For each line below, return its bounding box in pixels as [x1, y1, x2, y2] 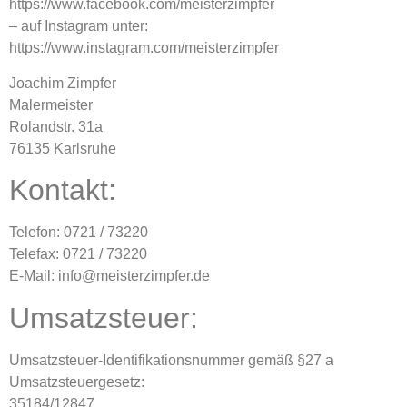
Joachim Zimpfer [9, 74, 116, 91]
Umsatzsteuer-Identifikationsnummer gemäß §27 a [9, 352, 333, 368]
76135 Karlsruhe [9, 140, 116, 156]
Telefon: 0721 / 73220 [9, 224, 148, 241]
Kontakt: [9, 174, 116, 207]
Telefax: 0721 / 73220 [9, 246, 147, 263]
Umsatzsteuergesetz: [9, 373, 144, 390]
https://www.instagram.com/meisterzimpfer [9, 40, 279, 56]
